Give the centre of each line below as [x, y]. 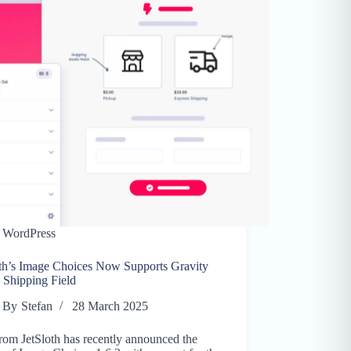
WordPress [29, 233]
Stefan [36, 306]
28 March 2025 [110, 306]
